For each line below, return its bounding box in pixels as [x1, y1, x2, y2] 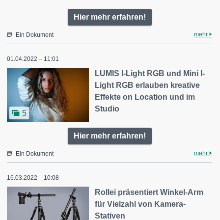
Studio [95, 105, 120, 113]
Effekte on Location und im [95, 93, 195, 102]
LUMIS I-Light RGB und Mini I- [95, 69, 205, 78]
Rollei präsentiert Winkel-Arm [95, 188, 204, 196]
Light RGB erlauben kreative [95, 81, 200, 90]
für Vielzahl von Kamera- [95, 199, 186, 208]
